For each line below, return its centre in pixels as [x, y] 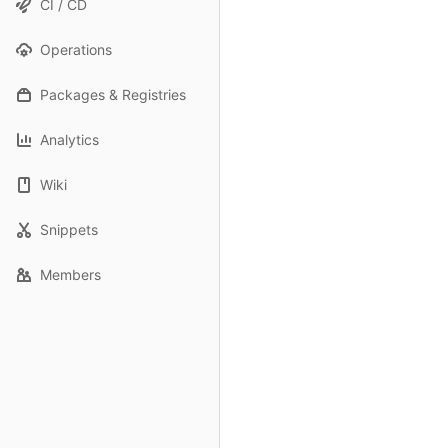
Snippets [69, 229]
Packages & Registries [113, 94]
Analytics [69, 139]
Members [70, 274]
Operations [76, 49]
